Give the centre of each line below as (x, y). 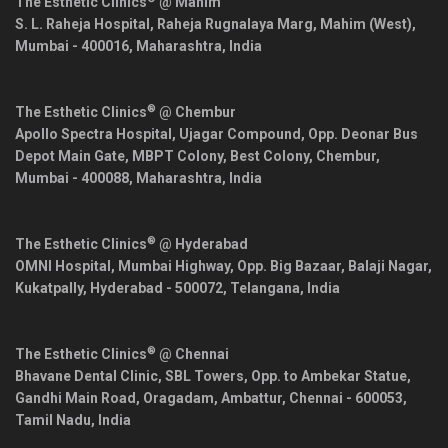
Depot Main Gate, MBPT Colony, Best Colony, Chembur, (197, 156)
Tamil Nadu (53, 420)
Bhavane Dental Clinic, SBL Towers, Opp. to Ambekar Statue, (213, 376)
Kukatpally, (52, 288)
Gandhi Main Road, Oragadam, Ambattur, (152, 398)
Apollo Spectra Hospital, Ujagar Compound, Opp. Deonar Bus (216, 134)
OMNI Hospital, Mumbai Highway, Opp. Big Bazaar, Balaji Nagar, (223, 266)
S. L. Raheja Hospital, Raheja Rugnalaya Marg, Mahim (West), (215, 24)
